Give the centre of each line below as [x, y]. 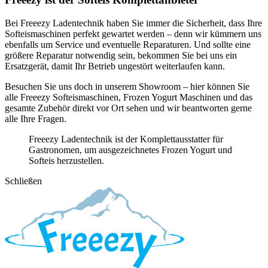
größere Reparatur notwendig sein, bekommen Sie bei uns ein [121, 55]
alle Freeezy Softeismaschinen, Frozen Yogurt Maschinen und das [129, 97]
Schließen [23, 181]
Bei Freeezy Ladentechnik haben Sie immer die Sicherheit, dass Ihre [133, 23]
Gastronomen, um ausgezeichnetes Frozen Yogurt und [130, 150]
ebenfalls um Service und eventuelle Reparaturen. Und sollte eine [128, 44]
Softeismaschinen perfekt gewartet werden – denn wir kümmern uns [133, 33]
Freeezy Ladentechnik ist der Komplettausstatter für [126, 139]
